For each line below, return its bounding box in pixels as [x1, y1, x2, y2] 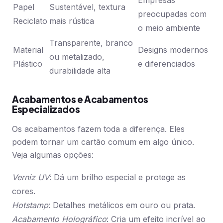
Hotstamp [12, 200, 48, 210]
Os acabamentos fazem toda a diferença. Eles [12, 124, 185, 134]
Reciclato [13, 16, 47, 26]
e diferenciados [138, 59, 195, 69]
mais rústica [49, 16, 94, 26]
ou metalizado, [49, 52, 105, 62]
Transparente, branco [49, 38, 133, 48]
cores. [12, 186, 35, 196]
